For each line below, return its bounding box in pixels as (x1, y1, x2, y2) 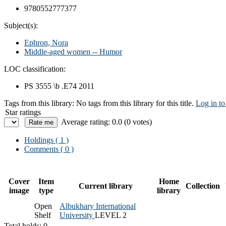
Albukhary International (60, 201, 136, 210)
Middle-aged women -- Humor (24, 47, 122, 56)
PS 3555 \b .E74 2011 (24, 81, 94, 90)
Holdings (24, 135, 53, 144)
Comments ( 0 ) (24, 144, 74, 153)
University (60, 210, 95, 219)
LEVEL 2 (95, 210, 127, 219)
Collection (186, 181, 220, 190)
